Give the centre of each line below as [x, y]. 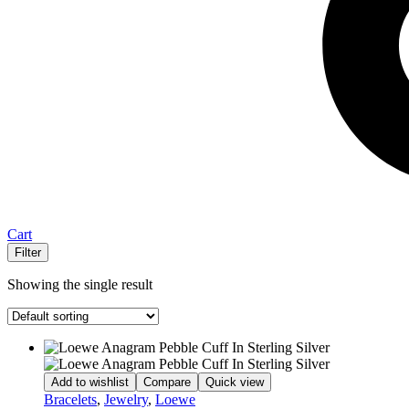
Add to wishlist [90, 383]
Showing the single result [80, 285]
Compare [167, 383]
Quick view [235, 383]
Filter [28, 253]
